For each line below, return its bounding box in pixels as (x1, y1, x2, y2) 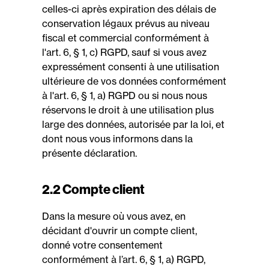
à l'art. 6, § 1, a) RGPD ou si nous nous (42, 89, 207, 101)
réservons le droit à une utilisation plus (42, 104, 214, 116)
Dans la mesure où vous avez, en (42, 210, 186, 222)
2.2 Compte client (42, 181, 145, 198)
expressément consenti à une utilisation (42, 61, 219, 73)
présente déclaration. (42, 147, 137, 159)
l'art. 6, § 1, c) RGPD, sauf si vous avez (42, 46, 207, 58)
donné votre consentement (42, 239, 163, 251)
